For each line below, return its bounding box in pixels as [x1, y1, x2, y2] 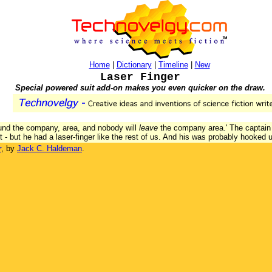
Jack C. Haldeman [17, 144, 82, 153]
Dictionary [116, 60, 152, 69]
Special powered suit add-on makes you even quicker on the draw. [15, 83, 265, 92]
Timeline [158, 60, 188, 69]
